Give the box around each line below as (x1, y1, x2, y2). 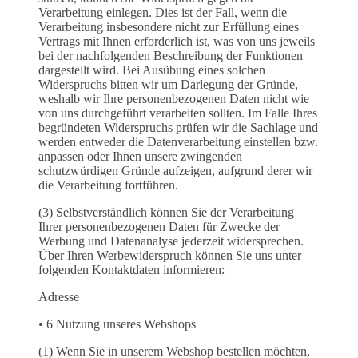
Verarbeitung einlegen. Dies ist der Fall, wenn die (38, 6, 287, 20)
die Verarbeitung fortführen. (38, 178, 178, 193)
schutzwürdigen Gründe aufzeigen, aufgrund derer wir (38, 164, 312, 178)
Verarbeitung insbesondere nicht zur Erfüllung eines (38, 20, 299, 34)
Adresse (38, 290, 79, 304)
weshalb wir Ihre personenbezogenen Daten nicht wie (38, 92, 309, 106)
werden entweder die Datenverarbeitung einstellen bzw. (38, 135, 318, 149)
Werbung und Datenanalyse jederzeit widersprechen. (38, 234, 304, 249)
